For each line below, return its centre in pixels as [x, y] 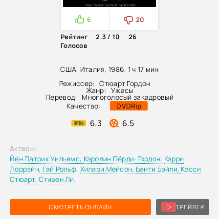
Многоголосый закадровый [128, 97]
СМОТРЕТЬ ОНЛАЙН [80, 207]
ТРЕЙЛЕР [190, 207]
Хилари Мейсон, [108, 169]
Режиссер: [77, 83]
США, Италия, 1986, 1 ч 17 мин [109, 69]
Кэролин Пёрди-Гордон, [124, 158]
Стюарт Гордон [125, 83]
